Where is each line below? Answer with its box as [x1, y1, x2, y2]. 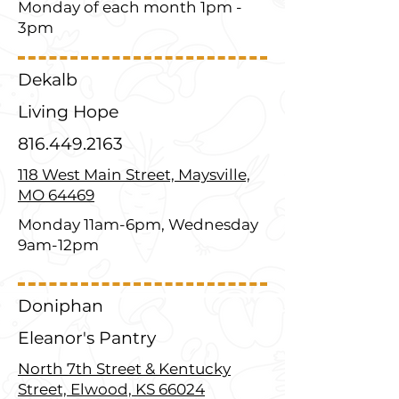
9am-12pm [18, 236, 99, 254]
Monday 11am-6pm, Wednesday [18, 216, 258, 233]
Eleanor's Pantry [18, 328, 156, 348]
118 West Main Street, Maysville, [18, 166, 250, 183]
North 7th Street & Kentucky [18, 360, 231, 378]
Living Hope [18, 102, 118, 122]
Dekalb [18, 69, 77, 90]
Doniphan [18, 296, 103, 316]
